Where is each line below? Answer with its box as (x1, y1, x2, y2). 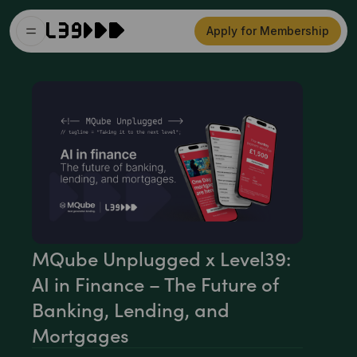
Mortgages (32, 321, 129, 347)
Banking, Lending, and (32, 296, 229, 322)
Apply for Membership (206, 24, 329, 37)
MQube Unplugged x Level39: (32, 245, 291, 271)
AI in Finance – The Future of (32, 270, 279, 296)
